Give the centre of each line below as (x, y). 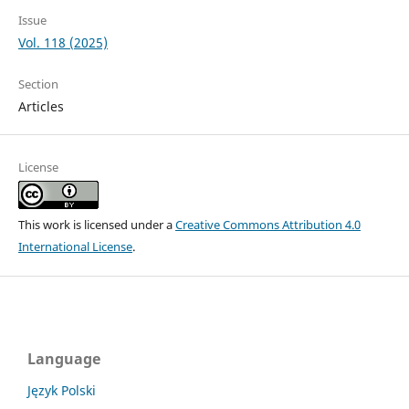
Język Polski (62, 390)
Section (38, 84)
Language (64, 358)
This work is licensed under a (96, 224)
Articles (41, 106)
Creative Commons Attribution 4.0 (267, 224)
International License (75, 246)
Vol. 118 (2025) (63, 42)
